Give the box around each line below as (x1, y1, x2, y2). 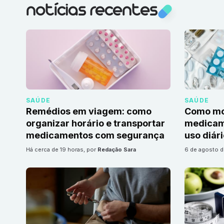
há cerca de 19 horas (30, 146, 83, 153)
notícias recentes (26, 4, 157, 19)
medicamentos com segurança (26, 130, 164, 141)
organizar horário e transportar (26, 118, 165, 129)
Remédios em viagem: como (26, 106, 151, 117)
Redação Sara (97, 146, 136, 153)
